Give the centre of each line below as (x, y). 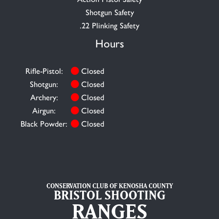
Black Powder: (44, 124)
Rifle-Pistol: (44, 71)
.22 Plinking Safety (109, 26)
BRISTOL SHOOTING (109, 195)
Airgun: (44, 111)
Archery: (44, 98)
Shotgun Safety (109, 12)
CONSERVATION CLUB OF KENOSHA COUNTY (109, 186)
